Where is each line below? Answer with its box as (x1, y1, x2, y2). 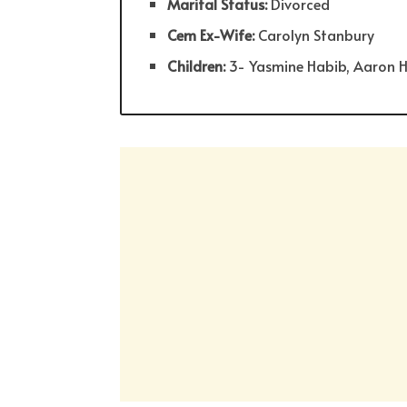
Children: (167, 55, 230, 76)
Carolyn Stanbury (254, 25, 375, 45)
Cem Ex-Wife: (167, 25, 255, 45)
